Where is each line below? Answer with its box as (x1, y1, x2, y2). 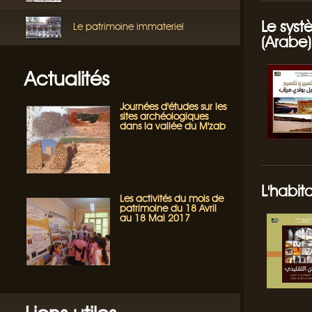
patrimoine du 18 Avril (120, 203, 217, 214)
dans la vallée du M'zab (120, 120, 226, 132)
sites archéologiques (120, 111, 208, 123)
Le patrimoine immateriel (73, 21, 184, 33)
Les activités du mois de (120, 193, 224, 205)
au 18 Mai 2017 (120, 212, 190, 224)
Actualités (24, 67, 109, 91)
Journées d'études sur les (120, 101, 226, 113)
